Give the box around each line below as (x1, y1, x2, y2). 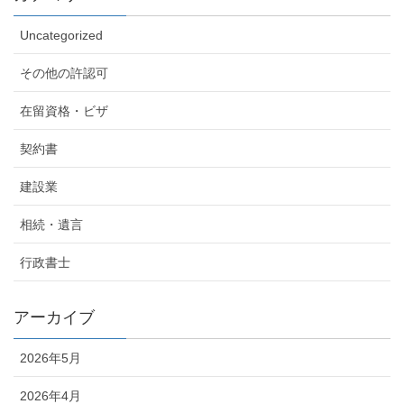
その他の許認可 (20, 65, 108, 80)
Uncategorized (20, 27, 103, 42)
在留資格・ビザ (20, 103, 108, 118)
